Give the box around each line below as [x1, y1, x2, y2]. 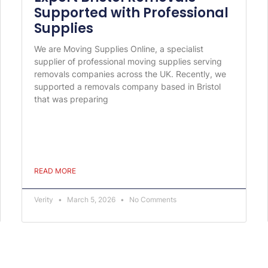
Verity [33, 194, 55, 204]
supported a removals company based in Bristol [33, 81, 221, 92]
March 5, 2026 [65, 194, 117, 204]
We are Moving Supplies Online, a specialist [33, 43, 203, 54]
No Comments [127, 194, 176, 204]
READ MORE [33, 166, 76, 175]
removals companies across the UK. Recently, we [33, 68, 226, 79]
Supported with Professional [33, 3, 229, 22]
